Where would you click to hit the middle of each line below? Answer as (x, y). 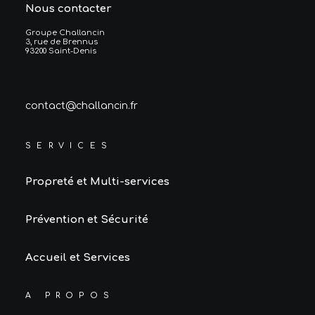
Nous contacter (69, 9)
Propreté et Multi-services (97, 182)
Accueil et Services (78, 258)
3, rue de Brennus (62, 42)
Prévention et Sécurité (87, 220)
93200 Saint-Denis (61, 51)
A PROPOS (70, 296)
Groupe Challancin (65, 33)
